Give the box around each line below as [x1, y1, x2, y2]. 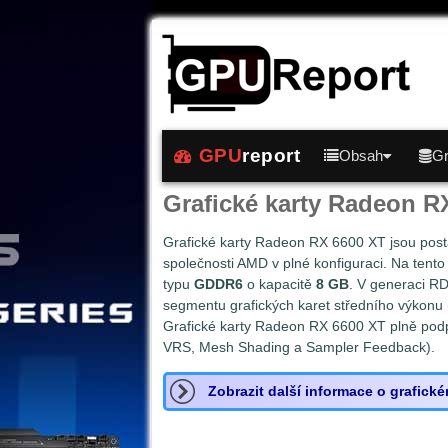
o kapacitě [243, 276, 316, 292]
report [242, 145, 300, 166]
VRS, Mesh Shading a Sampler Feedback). [163, 339, 435, 355]
